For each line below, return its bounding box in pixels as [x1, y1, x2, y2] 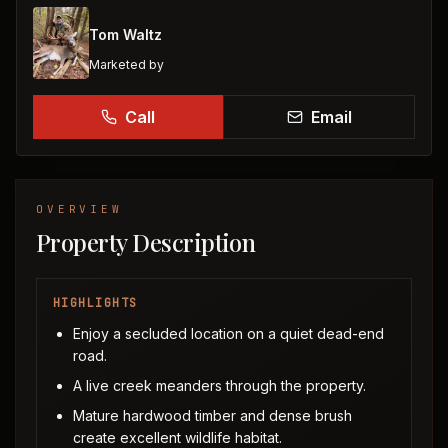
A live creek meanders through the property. [73, 377, 366, 394]
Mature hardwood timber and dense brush [73, 407, 352, 424]
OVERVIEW [36, 202, 123, 216]
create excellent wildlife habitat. [73, 429, 282, 446]
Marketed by [89, 57, 164, 72]
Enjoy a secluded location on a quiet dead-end [73, 325, 384, 342]
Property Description [36, 226, 256, 258]
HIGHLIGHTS [53, 295, 138, 311]
